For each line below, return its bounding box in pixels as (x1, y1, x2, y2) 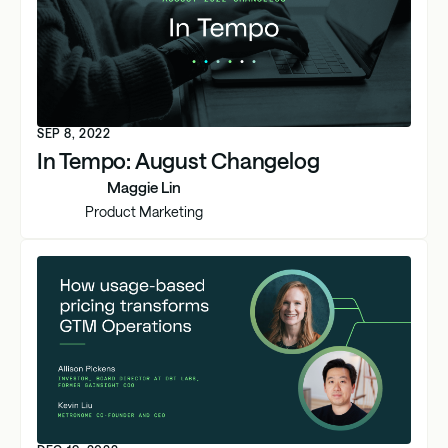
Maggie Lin (107, 177, 181, 196)
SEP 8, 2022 (37, 126, 111, 141)
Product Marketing (85, 202, 203, 220)
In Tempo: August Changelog (37, 147, 320, 174)
